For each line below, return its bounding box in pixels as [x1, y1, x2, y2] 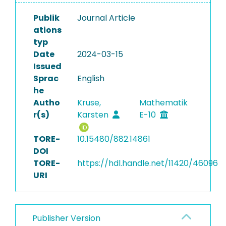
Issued [33, 61, 62, 72]
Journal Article [77, 12, 135, 24]
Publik [33, 12, 60, 24]
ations [33, 24, 62, 36]
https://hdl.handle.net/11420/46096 [77, 157, 218, 169]
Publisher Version [32, 212, 100, 224]
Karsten [77, 109, 110, 121]
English [77, 73, 104, 84]
